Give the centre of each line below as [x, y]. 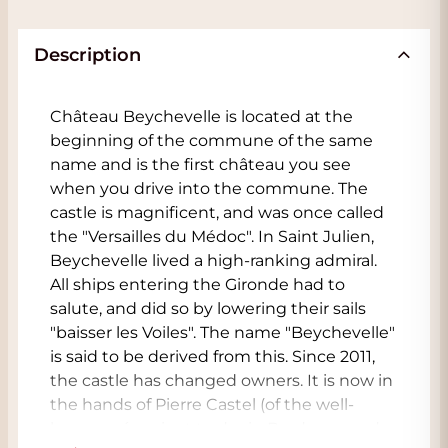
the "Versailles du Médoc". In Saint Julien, [212, 236]
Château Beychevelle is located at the [201, 116]
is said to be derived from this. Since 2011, [212, 356]
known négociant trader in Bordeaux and [215, 428]
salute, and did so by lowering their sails [208, 308]
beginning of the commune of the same [211, 140]
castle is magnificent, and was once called [217, 212]
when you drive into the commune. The [209, 188]
